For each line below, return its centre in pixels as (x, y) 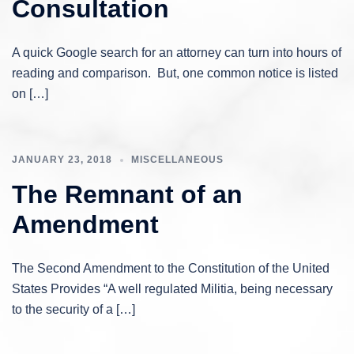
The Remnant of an (127, 194)
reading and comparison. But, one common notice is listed (175, 73)
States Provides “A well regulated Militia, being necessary (172, 288)
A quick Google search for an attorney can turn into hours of (177, 52)
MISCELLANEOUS (177, 159)
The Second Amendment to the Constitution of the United (171, 268)
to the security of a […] (73, 309)
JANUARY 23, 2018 (62, 159)
